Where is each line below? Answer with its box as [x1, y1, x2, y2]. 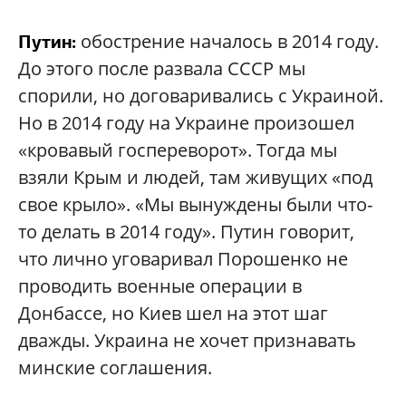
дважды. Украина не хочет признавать [18, 328, 356, 353]
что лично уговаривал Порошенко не [18, 246, 348, 271]
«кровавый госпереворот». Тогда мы [18, 138, 337, 162]
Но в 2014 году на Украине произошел [18, 111, 354, 135]
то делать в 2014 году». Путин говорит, [18, 219, 354, 244]
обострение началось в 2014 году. [76, 29, 379, 53]
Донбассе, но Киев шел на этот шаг [18, 301, 328, 325]
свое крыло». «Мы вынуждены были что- [18, 192, 372, 217]
